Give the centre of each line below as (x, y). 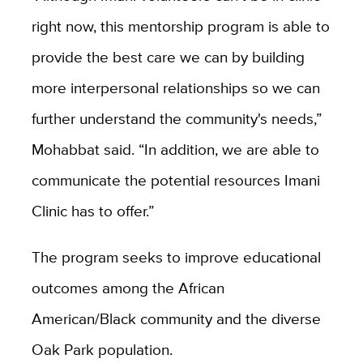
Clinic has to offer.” (92, 210)
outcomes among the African (128, 287)
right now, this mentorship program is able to (180, 26)
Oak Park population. (102, 349)
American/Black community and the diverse (176, 318)
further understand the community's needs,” (176, 118)
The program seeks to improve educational (176, 256)
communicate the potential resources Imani (175, 179)
